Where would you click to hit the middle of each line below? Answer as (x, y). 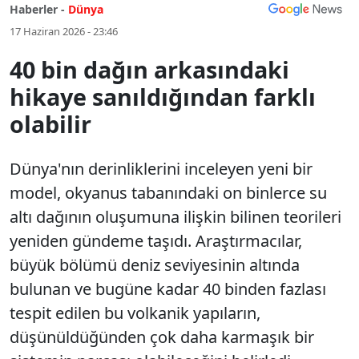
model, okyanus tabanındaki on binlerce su (168, 193)
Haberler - (37, 9)
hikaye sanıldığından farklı (163, 97)
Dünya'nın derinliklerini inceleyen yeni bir (161, 169)
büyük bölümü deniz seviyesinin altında (155, 265)
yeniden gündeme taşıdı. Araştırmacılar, (156, 241)
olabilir (50, 124)
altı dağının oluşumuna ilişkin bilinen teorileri (175, 217)
